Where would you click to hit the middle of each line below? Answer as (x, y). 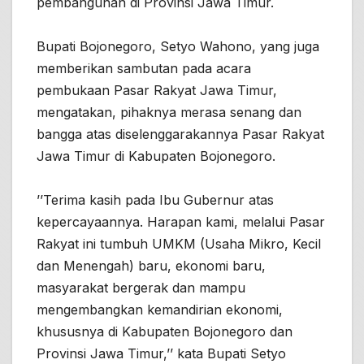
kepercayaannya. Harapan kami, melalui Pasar (181, 221)
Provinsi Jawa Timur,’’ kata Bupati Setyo (161, 353)
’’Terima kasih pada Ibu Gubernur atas (155, 199)
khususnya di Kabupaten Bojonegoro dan (165, 331)
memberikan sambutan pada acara (144, 68)
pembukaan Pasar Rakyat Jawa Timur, (157, 90)
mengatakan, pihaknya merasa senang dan (169, 112)
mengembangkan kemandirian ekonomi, (160, 309)
